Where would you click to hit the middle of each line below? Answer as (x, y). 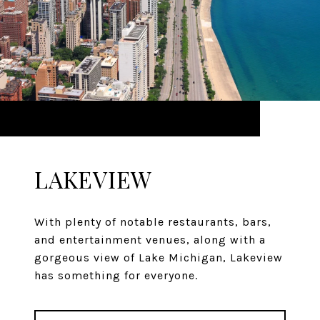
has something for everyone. (116, 276)
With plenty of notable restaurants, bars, (153, 222)
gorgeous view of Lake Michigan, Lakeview (159, 258)
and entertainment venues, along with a (150, 240)
